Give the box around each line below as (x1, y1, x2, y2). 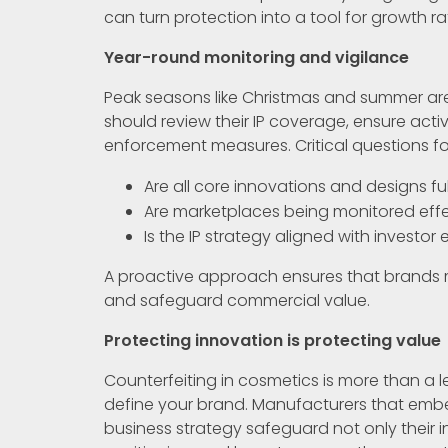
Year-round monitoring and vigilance (104, 45, 409, 69)
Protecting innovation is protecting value (104, 328, 441, 352)
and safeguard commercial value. (104, 288, 370, 312)
